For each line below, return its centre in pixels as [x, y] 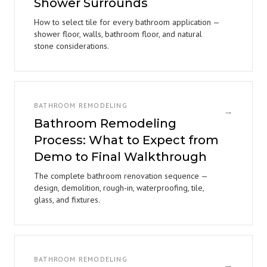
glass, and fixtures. [67, 200]
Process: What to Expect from [126, 140]
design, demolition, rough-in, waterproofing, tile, [119, 188]
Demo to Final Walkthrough [120, 157]
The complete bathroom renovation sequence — [121, 176]
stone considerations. [72, 46]
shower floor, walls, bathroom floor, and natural [118, 34]
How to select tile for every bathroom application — [127, 22]
